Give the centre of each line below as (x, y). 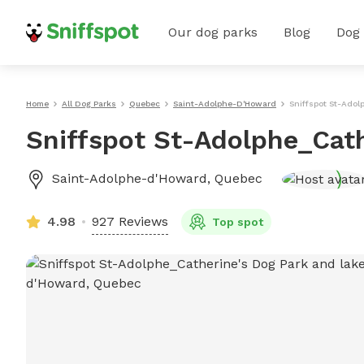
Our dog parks (213, 32)
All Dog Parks (89, 104)
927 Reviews (130, 221)
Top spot (238, 222)
